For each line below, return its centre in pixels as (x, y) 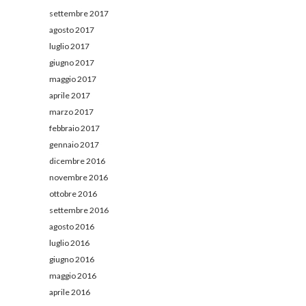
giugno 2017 (72, 62)
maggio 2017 (73, 79)
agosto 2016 (72, 226)
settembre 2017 (79, 13)
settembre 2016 (79, 210)
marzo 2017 (71, 111)
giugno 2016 (72, 259)
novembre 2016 (79, 177)
